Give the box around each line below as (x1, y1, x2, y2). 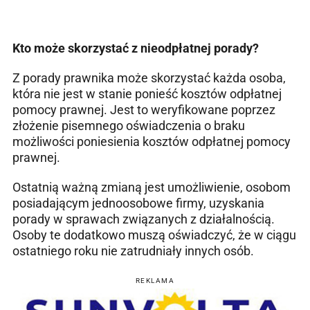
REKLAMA (135, 277, 175, 285)
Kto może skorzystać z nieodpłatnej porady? (12, 41, 259, 56)
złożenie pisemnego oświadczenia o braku (12, 118, 245, 134)
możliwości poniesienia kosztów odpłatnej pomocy (12, 134, 291, 149)
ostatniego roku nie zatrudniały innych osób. (12, 244, 254, 259)
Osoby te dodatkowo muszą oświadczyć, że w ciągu (12, 228, 296, 243)
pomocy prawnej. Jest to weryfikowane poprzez (12, 102, 275, 118)
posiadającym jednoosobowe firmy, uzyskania (12, 196, 264, 211)
